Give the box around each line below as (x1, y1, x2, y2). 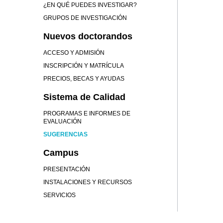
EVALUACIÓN (43, 118, 82, 125)
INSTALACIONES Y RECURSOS (43, 179, 132, 186)
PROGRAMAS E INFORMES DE (43, 110, 130, 117)
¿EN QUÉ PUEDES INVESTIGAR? (43, 1, 137, 8)
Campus (43, 148, 79, 158)
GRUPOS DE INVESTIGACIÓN (43, 14, 127, 21)
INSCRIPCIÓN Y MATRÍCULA (43, 62, 124, 69)
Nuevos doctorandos (43, 31, 132, 41)
